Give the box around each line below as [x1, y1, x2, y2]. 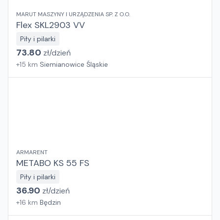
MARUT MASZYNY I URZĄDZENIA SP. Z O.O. [16, 10, 130, 18]
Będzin [40, 198, 61, 207]
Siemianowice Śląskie [40, 60, 108, 69]
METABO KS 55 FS [16, 157, 89, 169]
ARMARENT [16, 148, 48, 156]
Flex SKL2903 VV [16, 19, 85, 31]
